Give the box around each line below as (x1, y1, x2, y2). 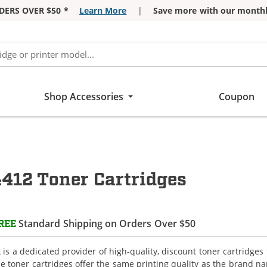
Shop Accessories (44, 90, 124, 103)
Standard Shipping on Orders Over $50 (16, 216, 196, 230)
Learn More (79, 5, 127, 16)
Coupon (218, 90, 254, 103)
